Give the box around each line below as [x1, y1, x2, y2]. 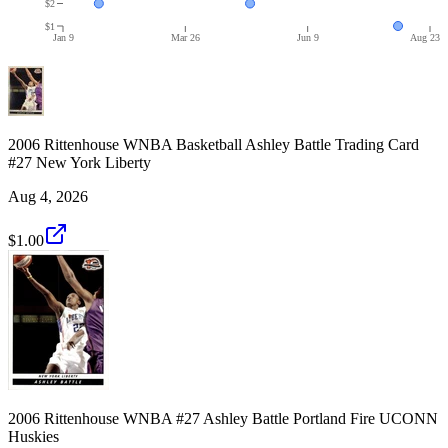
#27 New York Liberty [8, 153, 151, 171]
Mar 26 [170, 31, 200, 43]
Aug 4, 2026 [8, 187, 88, 205]
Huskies [8, 427, 59, 445]
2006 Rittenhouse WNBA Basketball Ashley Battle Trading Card [8, 135, 419, 153]
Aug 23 [410, 31, 440, 43]
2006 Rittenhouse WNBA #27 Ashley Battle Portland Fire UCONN [8, 409, 438, 427]
